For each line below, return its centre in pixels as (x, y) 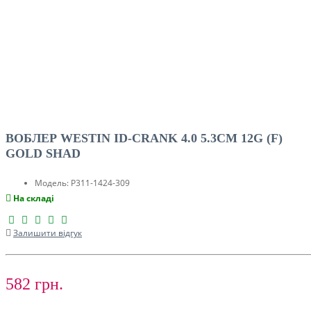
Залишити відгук (48, 233)
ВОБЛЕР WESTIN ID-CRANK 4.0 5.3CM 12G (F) (144, 138)
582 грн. (34, 284)
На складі (34, 198)
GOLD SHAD (43, 153)
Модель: (52, 183)
